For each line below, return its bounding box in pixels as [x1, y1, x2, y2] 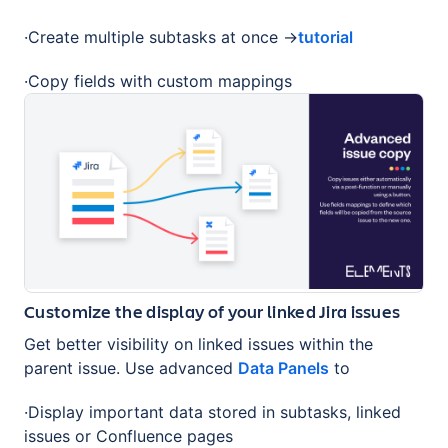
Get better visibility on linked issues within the [24, 333, 373, 354]
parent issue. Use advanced [24, 357, 238, 378]
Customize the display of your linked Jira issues [24, 298, 401, 323]
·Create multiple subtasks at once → [24, 27, 298, 47]
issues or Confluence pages [24, 425, 233, 446]
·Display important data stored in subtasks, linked [24, 401, 401, 422]
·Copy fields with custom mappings [24, 71, 292, 91]
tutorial [298, 27, 353, 47]
